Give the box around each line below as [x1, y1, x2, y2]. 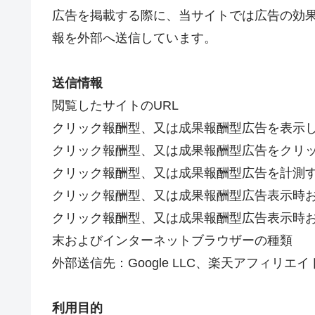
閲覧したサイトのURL [52, 98, 179, 112]
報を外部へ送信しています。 [52, 31, 217, 45]
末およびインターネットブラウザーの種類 [52, 233, 292, 247]
